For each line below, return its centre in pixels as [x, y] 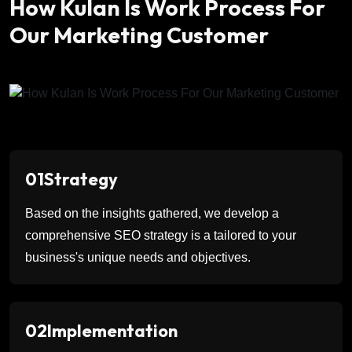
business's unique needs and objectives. [138, 258]
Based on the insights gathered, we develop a [152, 214]
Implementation [112, 331]
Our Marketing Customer [139, 35]
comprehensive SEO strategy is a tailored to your [161, 236]
